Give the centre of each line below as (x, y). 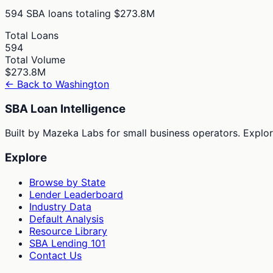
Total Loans (32, 35)
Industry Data (60, 206)
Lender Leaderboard (76, 194)
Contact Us (55, 255)
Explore (26, 158)
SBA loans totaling (67, 13)
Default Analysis (66, 218)
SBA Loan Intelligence (65, 108)
